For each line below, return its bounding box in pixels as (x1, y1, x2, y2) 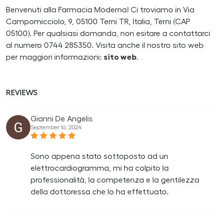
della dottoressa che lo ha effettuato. (31, 187, 169, 196)
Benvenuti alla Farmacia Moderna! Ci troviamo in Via (6, 5, 194, 14)
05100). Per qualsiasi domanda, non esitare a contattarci (6, 29, 210, 37)
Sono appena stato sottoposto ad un (31, 152, 168, 160)
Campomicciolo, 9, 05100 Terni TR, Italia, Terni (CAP (6, 17, 190, 26)
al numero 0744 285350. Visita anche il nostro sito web (6, 41, 204, 49)
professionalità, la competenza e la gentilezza (31, 176, 199, 184)
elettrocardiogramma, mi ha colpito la (31, 164, 169, 172)
